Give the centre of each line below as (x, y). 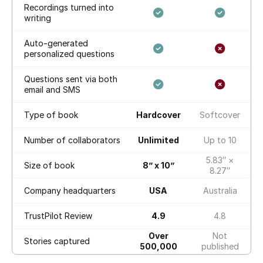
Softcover (220, 114)
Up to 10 (220, 140)
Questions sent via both (71, 79)
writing (38, 18)
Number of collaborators (72, 140)
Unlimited (158, 140)
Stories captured (57, 241)
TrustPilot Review (58, 215)
